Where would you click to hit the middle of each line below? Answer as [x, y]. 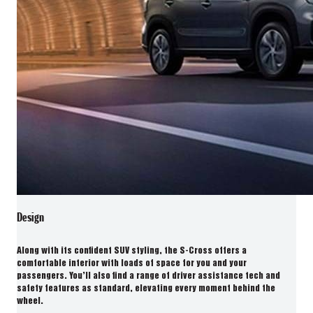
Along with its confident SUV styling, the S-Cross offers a [132, 252]
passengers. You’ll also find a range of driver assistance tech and [148, 277]
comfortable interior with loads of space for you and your [132, 264]
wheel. [30, 302]
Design [30, 218]
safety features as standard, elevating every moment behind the [146, 289]
